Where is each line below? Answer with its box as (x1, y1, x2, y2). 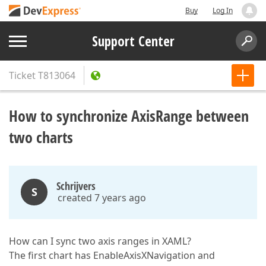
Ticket (9, 69, 36, 82)
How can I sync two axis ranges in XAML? (9, 235, 191, 248)
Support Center (91, 31, 175, 50)
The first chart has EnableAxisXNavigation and (9, 249, 215, 262)
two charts (9, 126, 73, 148)
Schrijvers (56, 179, 96, 193)
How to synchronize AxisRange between (9, 105, 249, 126)
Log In (213, 5, 233, 15)
